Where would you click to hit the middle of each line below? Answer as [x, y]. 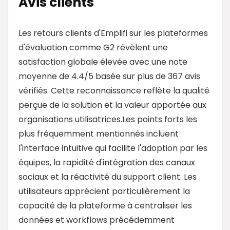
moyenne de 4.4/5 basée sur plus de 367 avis [109, 76]
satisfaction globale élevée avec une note [103, 62]
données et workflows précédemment [97, 220]
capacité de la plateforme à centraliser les [105, 205]
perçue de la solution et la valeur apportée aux [112, 105]
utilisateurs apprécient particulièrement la [104, 191]
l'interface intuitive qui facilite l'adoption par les [113, 148]
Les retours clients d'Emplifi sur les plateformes [113, 33]
